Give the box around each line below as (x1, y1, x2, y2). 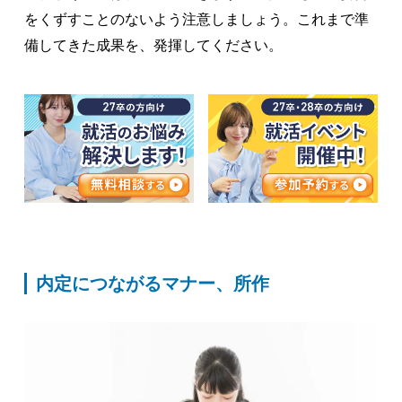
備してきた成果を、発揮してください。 (23, 37, 283, 53)
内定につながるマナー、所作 (35, 274, 269, 294)
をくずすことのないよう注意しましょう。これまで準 (23, 11, 369, 27)
